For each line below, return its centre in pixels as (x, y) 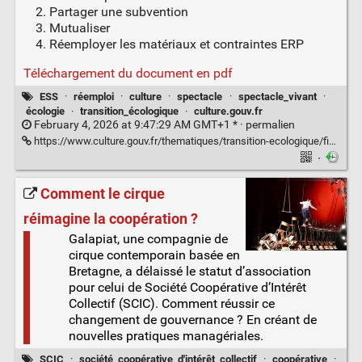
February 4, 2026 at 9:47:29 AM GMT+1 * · (138, 125)
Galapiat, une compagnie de (148, 239)
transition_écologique (129, 111)
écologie (45, 111)
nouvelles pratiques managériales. (166, 336)
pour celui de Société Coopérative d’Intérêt (187, 288)
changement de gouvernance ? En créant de (192, 320)
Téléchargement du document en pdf (128, 74)
